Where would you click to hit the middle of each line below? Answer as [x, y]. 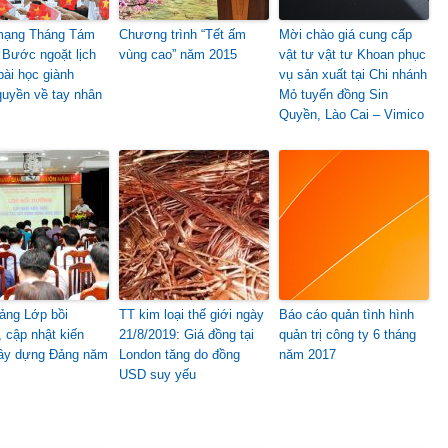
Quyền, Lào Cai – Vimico [351, 114]
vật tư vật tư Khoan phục [352, 54]
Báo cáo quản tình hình [346, 314]
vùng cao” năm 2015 [178, 54]
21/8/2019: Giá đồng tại [186, 334]
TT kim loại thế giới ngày [191, 314]
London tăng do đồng [179, 354]
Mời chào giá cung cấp [345, 34]
